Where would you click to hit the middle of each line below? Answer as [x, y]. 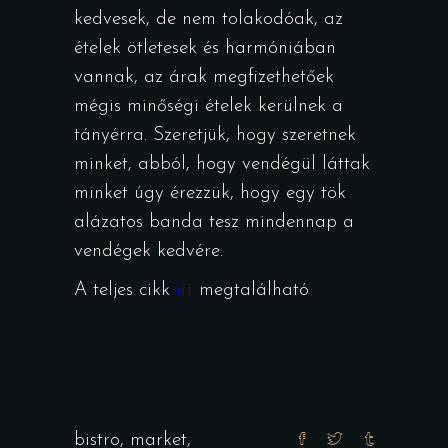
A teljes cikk [125, 291]
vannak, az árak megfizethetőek [204, 78]
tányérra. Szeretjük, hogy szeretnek [215, 136]
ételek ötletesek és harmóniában [205, 49]
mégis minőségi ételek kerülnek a [208, 107]
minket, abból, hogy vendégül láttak [222, 165]
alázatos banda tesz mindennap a [214, 223]
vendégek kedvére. [148, 252]
